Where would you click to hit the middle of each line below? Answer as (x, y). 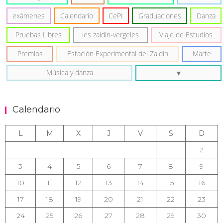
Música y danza (69, 73)
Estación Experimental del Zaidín (117, 54)
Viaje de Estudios (186, 35)
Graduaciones (160, 15)
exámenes (29, 15)
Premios (30, 54)
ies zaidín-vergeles (110, 35)
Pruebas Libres (38, 35)
